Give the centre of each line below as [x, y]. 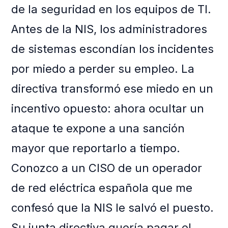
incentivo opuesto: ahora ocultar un [108, 109]
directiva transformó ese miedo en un [112, 89]
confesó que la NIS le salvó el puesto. [113, 208]
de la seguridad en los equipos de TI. [111, 9]
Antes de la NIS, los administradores [109, 29]
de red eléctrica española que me [102, 188]
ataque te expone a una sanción [98, 129]
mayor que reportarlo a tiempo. [96, 148]
